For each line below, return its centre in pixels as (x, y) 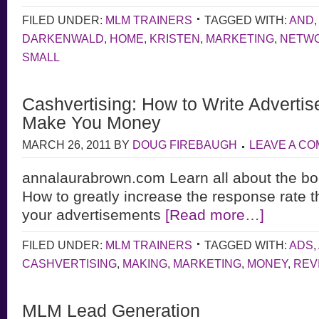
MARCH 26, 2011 (67, 145)
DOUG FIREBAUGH (185, 145)
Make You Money (91, 122)
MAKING (145, 263)
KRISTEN (175, 38)
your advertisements (94, 215)
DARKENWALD (63, 38)
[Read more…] (215, 215)
